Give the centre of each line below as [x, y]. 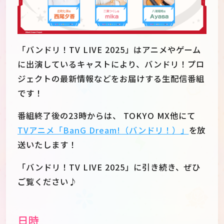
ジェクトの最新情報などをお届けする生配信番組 [111, 78]
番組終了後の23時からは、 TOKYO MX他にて [106, 115]
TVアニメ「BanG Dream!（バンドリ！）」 [103, 130]
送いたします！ [47, 144]
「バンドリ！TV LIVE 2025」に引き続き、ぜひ [109, 167]
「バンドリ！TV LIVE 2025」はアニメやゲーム [109, 49]
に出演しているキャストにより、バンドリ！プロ [111, 64]
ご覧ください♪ [47, 182]
